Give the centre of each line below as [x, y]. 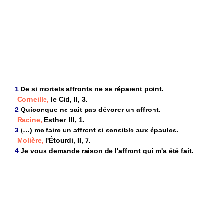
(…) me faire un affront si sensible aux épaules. [99, 130]
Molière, [30, 141]
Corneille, [33, 99]
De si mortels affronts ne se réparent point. [92, 89]
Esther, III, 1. [63, 120]
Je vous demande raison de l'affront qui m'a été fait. [107, 151]
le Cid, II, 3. [68, 99]
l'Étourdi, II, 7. [67, 141]
